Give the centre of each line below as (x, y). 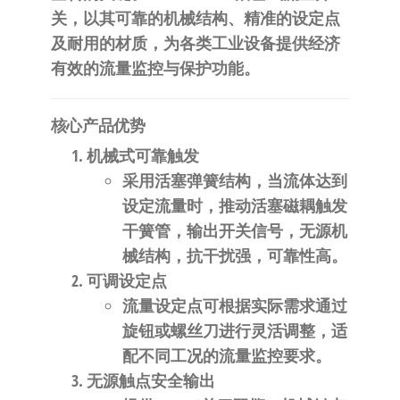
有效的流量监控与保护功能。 (155, 68)
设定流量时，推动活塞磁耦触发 (234, 206)
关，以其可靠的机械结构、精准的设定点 (195, 18)
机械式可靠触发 (142, 156)
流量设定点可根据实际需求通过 (234, 306)
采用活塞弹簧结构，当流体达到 (234, 181)
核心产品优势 (98, 125)
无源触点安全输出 (150, 381)
